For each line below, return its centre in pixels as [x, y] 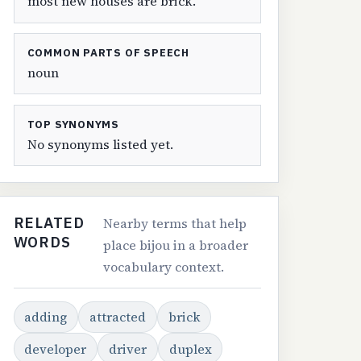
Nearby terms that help [175, 224]
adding [46, 317]
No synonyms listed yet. [100, 145]
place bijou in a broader [176, 245]
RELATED [49, 223]
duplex [190, 349]
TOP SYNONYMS [73, 125]
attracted [118, 317]
